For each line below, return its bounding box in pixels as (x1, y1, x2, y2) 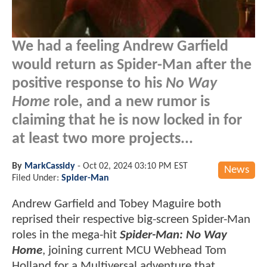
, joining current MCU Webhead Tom (42, 244, 226, 257)
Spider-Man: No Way (120, 228, 227, 241)
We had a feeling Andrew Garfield (12, 39, 228, 54)
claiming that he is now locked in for (12, 113, 242, 128)
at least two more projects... (12, 131, 193, 147)
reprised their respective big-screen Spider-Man (12, 213, 250, 226)
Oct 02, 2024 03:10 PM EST (83, 161, 188, 171)
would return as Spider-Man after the (12, 57, 252, 73)
